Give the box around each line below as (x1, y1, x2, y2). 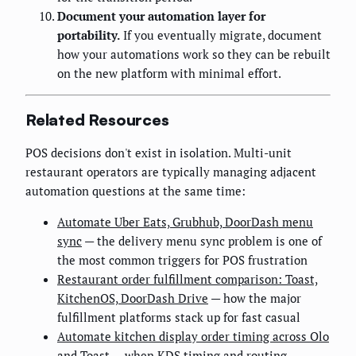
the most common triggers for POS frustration (57, 252, 308, 269)
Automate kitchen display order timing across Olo (57, 328, 329, 345)
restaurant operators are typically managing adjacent (25, 164, 316, 180)
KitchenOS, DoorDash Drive (57, 290, 208, 307)
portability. (57, 27, 120, 44)
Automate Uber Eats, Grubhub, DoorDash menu (57, 214, 313, 230)
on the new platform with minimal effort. (57, 65, 281, 82)
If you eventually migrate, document (120, 27, 322, 44)
